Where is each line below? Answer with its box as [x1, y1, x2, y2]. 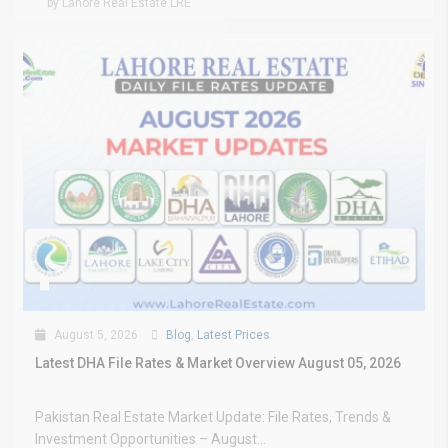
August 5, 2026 [51, 327, 138, 342]
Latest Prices [197, 327, 270, 342]
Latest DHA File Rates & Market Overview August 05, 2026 [35, 354, 401, 371]
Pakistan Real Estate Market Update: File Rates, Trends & [35, 408, 391, 425]
